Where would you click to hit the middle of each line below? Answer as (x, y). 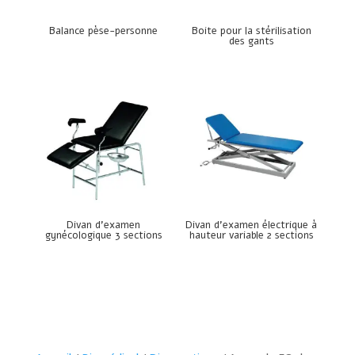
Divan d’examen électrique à (252, 225)
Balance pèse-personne (104, 31)
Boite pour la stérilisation (251, 31)
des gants (251, 41)
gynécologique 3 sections (103, 236)
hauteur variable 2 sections (251, 236)
